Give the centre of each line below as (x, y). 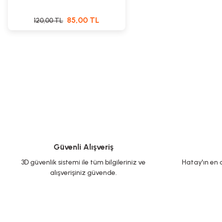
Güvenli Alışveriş (83, 147)
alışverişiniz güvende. (83, 173)
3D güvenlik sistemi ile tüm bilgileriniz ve (83, 162)
